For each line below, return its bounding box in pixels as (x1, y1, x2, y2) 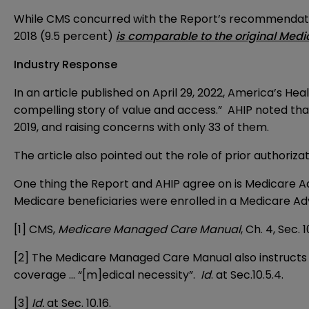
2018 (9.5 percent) (14, 28, 116, 45)
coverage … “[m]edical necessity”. (14, 267, 201, 283)
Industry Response (14, 57, 117, 73)
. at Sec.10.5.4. (211, 267, 283, 283)
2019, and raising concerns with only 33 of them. (14, 119, 269, 136)
